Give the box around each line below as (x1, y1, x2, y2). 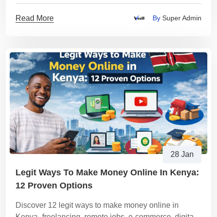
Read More (15, 14, 54, 22)
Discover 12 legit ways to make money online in (15, 201, 179, 209)
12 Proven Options (15, 181, 93, 190)
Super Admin (160, 14, 201, 22)
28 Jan (170, 150, 194, 158)
